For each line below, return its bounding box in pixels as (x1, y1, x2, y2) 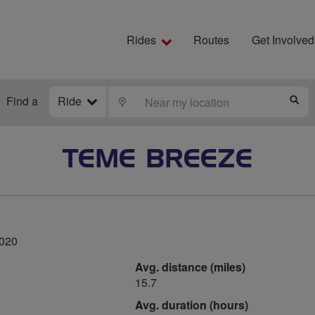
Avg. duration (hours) (135, 297, 248, 313)
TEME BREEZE (63, 147, 252, 172)
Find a (6, 93, 38, 109)
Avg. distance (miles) (135, 259, 245, 275)
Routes (193, 32, 229, 48)
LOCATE (127, 96, 171, 107)
